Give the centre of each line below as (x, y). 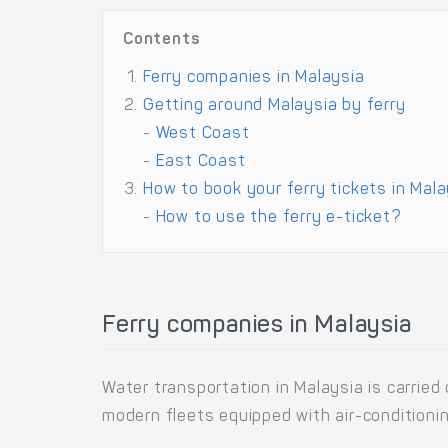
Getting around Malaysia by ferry (274, 106)
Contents (162, 40)
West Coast (202, 134)
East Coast (200, 162)
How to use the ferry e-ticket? (278, 218)
